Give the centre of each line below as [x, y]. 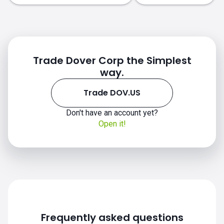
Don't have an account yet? [112, 113]
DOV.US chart [66, 154]
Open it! [112, 124]
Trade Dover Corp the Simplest [112, 60]
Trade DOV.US [112, 93]
